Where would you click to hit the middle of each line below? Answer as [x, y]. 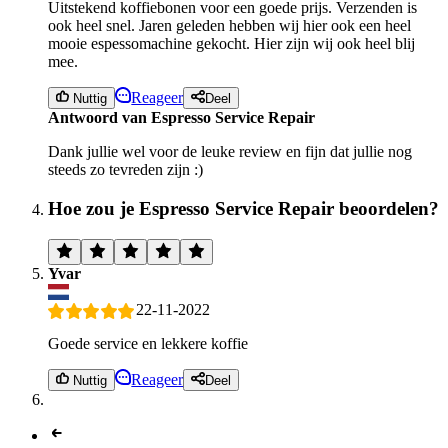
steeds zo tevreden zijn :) [125, 170]
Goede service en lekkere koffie [148, 344]
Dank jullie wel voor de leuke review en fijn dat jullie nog [230, 152]
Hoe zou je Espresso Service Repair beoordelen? [243, 208]
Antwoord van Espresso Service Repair [181, 118]
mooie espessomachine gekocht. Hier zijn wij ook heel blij [231, 43]
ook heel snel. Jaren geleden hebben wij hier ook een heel [229, 25]
